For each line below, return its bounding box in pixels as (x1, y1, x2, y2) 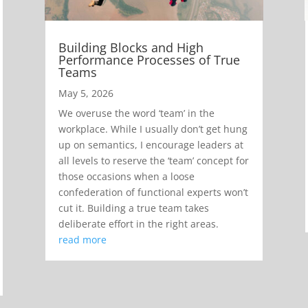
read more (58, 232, 107, 246)
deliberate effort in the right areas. (58, 217, 219, 230)
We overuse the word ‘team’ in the (58, 106, 214, 120)
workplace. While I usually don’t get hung (58, 122, 247, 135)
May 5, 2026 (58, 86, 113, 100)
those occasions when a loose (58, 169, 195, 183)
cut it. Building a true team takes (58, 201, 209, 214)
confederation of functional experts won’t (58, 185, 248, 199)
